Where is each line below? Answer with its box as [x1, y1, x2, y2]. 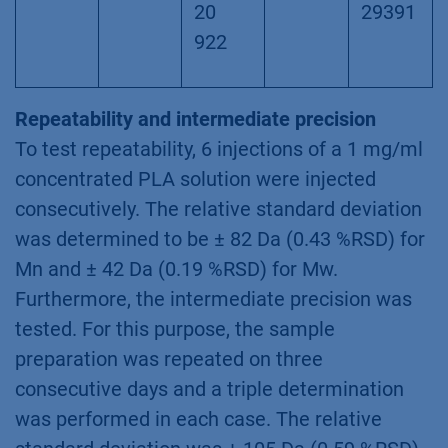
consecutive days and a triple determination [15, 376, 404, 401]
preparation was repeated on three [15, 346, 323, 371]
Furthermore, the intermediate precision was [15, 286, 412, 311]
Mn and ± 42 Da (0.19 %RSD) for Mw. [15, 256, 338, 281]
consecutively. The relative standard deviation [15, 196, 422, 221]
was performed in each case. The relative [15, 406, 382, 431]
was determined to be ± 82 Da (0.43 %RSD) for [15, 226, 425, 251]
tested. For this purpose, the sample [15, 316, 335, 341]
